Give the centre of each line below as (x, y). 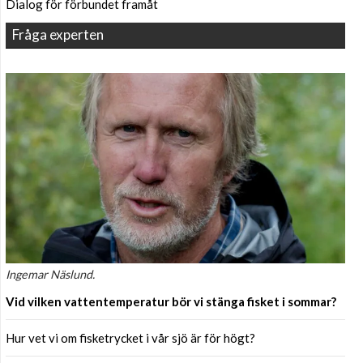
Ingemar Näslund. (50, 275)
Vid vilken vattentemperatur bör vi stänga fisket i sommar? (171, 302)
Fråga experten (58, 34)
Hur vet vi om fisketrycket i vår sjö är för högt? (130, 338)
